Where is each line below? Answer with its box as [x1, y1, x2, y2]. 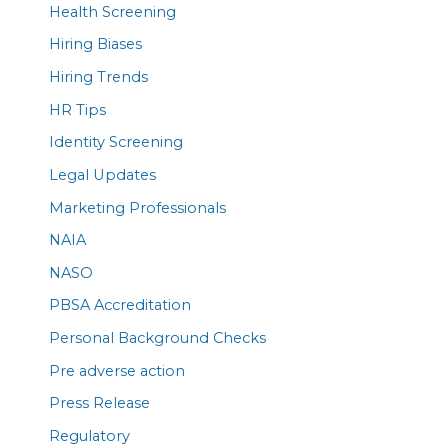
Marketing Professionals [49, 198, 227, 217]
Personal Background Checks [49, 329, 267, 348]
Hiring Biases [49, 35, 143, 54]
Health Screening [49, 2, 177, 21]
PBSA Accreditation [49, 296, 192, 315]
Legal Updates [49, 165, 157, 184]
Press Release [49, 394, 151, 413]
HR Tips [49, 100, 107, 119]
